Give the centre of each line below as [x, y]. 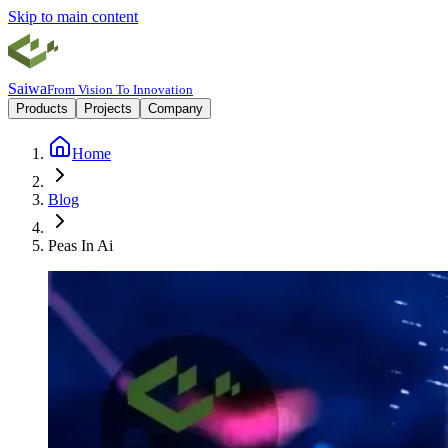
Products [42, 108]
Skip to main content [73, 16]
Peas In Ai [80, 245]
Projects [108, 108]
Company [175, 108]
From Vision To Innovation [120, 89]
